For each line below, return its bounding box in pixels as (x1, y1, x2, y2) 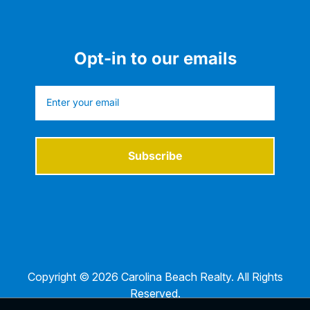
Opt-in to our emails (73, 48, 237, 69)
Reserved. (129, 286, 181, 301)
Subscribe (127, 149, 183, 163)
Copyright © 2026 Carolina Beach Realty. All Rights (27, 270, 283, 284)
